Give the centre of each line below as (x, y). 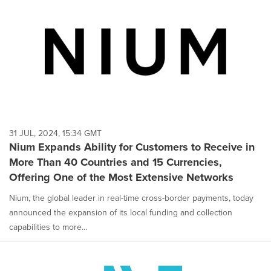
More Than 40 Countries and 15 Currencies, (116, 162)
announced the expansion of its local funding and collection (121, 213)
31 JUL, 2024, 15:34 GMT (55, 133)
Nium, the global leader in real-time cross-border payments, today (131, 198)
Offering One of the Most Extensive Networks (121, 177)
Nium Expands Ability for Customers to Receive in (132, 147)
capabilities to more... (48, 227)
